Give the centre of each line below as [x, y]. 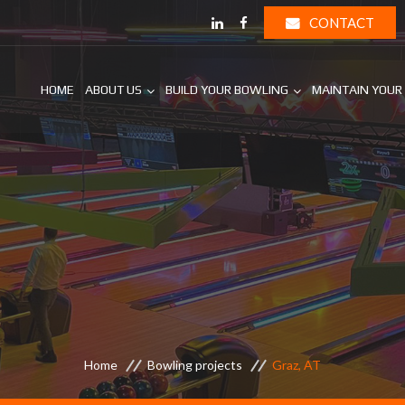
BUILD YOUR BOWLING [227, 89]
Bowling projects [195, 365]
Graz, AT [297, 365]
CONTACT [340, 23]
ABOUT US [113, 89]
